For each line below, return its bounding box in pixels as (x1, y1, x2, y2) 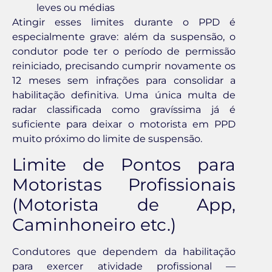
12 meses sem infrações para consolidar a (12, 74, 236, 86)
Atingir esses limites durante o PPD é (12, 16, 236, 28)
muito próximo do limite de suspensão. (12, 132, 202, 144)
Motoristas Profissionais (12, 174, 236, 195)
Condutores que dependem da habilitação (12, 245, 236, 257)
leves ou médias (36, 1, 115, 13)
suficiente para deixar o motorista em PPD (12, 118, 236, 130)
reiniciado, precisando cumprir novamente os (12, 59, 236, 72)
